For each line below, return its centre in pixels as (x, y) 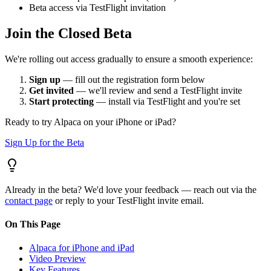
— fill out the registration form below (133, 79)
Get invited (51, 90)
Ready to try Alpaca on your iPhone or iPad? (90, 122)
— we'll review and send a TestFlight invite (158, 90)
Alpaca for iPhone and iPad (82, 248)
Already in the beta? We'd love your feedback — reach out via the (131, 189)
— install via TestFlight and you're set (167, 101)
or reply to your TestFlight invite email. (128, 200)
